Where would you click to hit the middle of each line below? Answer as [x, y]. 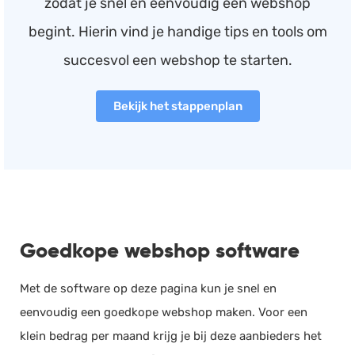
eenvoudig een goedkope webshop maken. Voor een [164, 312]
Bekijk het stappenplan [177, 106]
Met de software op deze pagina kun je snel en [148, 288]
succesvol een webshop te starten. [177, 60]
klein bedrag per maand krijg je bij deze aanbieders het [171, 336]
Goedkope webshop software [160, 250]
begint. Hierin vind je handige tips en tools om [177, 31]
